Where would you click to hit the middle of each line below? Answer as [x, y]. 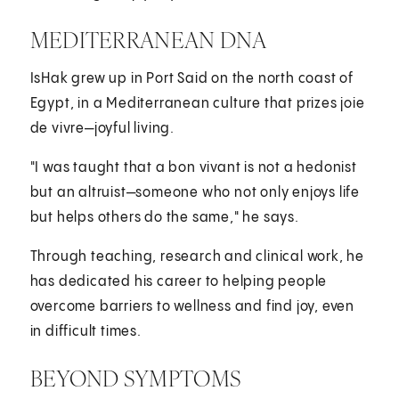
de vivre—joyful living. [102, 128]
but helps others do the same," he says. [164, 217]
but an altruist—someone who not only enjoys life [195, 192]
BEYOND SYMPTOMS [135, 378]
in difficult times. [85, 331]
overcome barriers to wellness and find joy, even [192, 306]
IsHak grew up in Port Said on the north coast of [192, 78]
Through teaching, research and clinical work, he [197, 256]
